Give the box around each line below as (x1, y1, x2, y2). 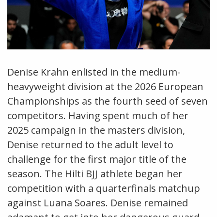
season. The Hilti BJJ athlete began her (7, 167, 183, 180)
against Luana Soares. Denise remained (7, 196, 188, 209)
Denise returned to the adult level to (7, 138, 173, 151)
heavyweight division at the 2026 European (7, 80, 203, 93)
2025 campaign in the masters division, (7, 124, 185, 137)
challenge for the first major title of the (7, 153, 186, 166)
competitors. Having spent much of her (7, 109, 188, 122)
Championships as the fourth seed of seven (7, 94, 208, 108)
